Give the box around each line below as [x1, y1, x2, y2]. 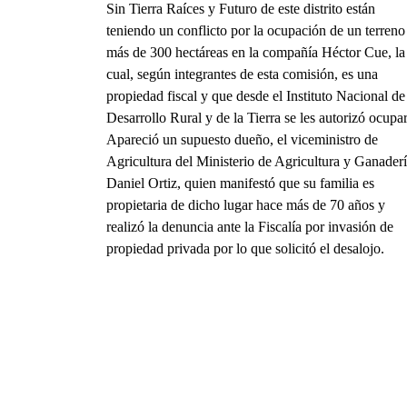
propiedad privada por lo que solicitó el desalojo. [106, 240, 384, 256]
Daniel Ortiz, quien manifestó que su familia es [106, 174, 374, 191]
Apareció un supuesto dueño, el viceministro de [106, 131, 378, 147]
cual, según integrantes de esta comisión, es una [106, 65, 378, 82]
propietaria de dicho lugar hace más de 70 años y [106, 196, 385, 213]
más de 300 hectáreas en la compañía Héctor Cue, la [106, 44, 405, 60]
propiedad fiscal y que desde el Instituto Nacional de [106, 87, 405, 104]
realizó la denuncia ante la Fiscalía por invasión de [106, 218, 393, 234]
